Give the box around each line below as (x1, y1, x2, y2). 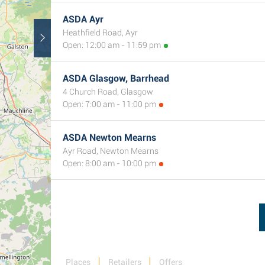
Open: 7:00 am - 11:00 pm (63, 99, 156, 109)
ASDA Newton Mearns (63, 132, 156, 143)
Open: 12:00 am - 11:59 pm (63, 40, 161, 50)
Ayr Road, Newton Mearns (63, 146, 159, 156)
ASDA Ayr (63, 14, 104, 25)
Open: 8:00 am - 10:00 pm (63, 159, 156, 168)
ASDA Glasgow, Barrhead (63, 73, 169, 84)
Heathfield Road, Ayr (63, 28, 138, 37)
